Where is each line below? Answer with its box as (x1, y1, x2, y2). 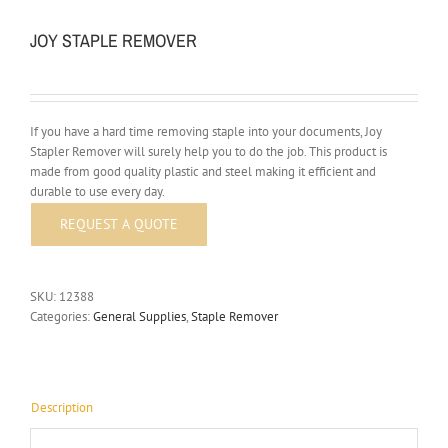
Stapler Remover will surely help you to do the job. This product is (30, 143, 387, 161)
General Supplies (93, 308, 186, 326)
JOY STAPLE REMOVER (30, 28, 197, 54)
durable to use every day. (30, 183, 165, 201)
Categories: (30, 308, 93, 326)
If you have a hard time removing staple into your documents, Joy (30, 123, 382, 141)
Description (31, 399, 93, 417)
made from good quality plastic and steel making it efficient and (30, 163, 376, 181)
